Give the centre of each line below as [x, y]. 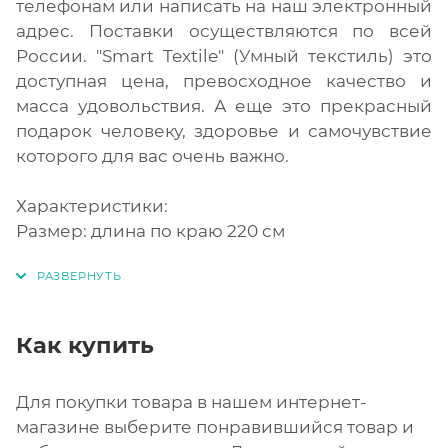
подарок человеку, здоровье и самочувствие [224, 130]
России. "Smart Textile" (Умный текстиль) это [224, 55]
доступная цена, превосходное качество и [224, 80]
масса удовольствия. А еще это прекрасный [224, 105]
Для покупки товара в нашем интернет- [191, 401]
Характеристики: [92, 205]
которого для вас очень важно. [152, 155]
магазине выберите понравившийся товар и [215, 426]
